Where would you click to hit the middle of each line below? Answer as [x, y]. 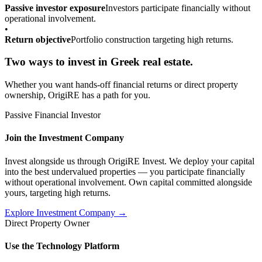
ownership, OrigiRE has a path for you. [77, 95]
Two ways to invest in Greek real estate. [99, 62]
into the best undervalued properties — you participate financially [125, 171]
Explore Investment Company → [66, 212]
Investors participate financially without [178, 8]
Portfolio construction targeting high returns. [152, 39]
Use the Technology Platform [62, 246]
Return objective [38, 39]
